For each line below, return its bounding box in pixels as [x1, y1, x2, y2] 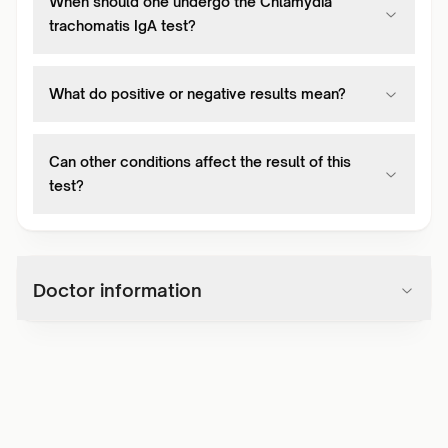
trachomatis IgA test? [49, 17, 196, 34]
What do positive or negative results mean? [49, 85, 346, 102]
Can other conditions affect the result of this [49, 153, 351, 170]
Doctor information [33, 279, 202, 301]
